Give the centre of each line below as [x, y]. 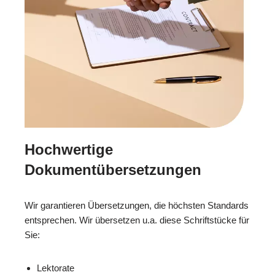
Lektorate [56, 268]
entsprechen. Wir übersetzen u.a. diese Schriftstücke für [137, 220]
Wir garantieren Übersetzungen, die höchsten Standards [137, 205]
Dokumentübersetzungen [113, 169]
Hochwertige [69, 149]
